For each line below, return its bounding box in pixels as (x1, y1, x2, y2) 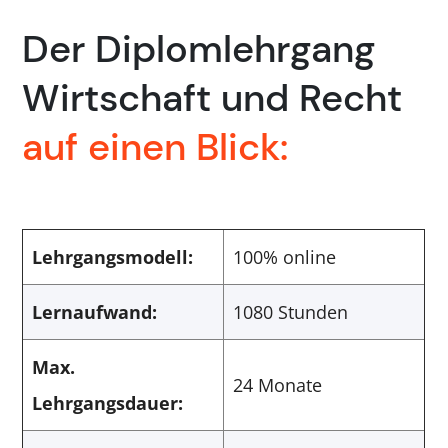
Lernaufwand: (32, 299, 158, 324)
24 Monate (233, 372, 323, 397)
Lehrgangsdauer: (32, 390, 184, 415)
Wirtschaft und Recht (22, 72, 403, 123)
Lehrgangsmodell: (32, 244, 194, 269)
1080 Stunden (233, 299, 349, 324)
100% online (233, 244, 337, 269)
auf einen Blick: (22, 121, 289, 172)
